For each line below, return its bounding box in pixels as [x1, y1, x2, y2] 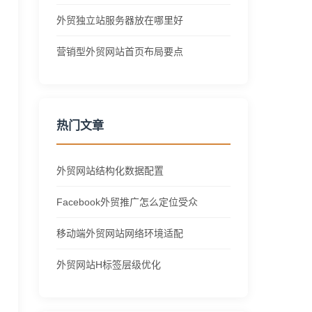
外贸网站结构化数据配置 [56, 165, 164, 176]
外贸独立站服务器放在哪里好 [56, 15, 183, 26]
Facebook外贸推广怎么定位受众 [56, 196, 198, 208]
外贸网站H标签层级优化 [56, 259, 161, 270]
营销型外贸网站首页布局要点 [56, 46, 183, 57]
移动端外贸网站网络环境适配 [56, 228, 183, 239]
